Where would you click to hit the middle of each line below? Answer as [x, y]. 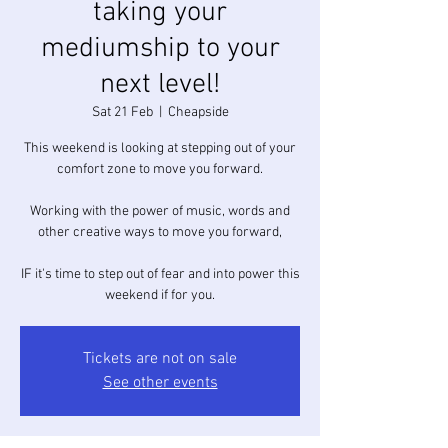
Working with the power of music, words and [160, 211]
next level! [160, 85]
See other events [160, 383]
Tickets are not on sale [160, 359]
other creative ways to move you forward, [160, 232]
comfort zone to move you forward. [160, 169]
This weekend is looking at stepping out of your [160, 148]
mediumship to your [160, 49]
